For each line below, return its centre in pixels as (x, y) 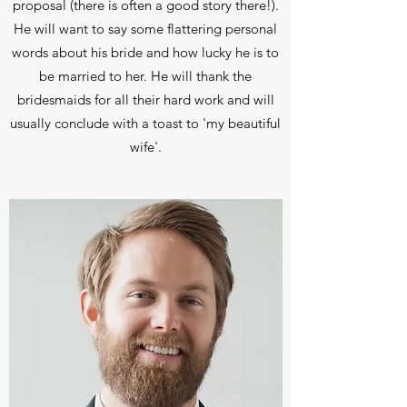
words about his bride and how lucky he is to (145, 52)
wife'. (145, 147)
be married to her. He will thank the (145, 76)
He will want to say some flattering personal (145, 29)
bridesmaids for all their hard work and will (145, 99)
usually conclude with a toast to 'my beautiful (145, 123)
